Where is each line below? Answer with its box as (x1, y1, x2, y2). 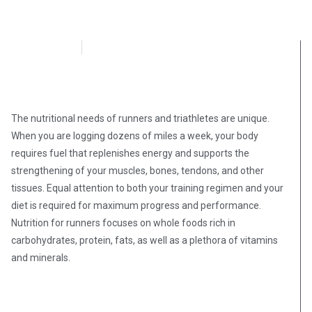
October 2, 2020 (107, 40, 185, 54)
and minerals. (11, 251, 72, 263)
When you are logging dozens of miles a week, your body (11, 130, 258, 141)
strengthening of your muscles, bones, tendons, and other (11, 164, 264, 176)
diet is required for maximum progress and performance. (11, 199, 261, 211)
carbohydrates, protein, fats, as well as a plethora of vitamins (11, 234, 278, 246)
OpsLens (24, 40, 69, 54)
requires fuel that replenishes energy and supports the (11, 147, 249, 159)
